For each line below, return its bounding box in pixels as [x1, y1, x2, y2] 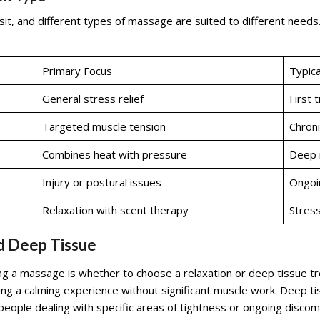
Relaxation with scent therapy [41, 203, 189, 217]
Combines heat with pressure [41, 147, 187, 161]
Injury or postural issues [41, 175, 161, 189]
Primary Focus [41, 64, 112, 78]
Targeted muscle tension [41, 119, 166, 134]
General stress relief [41, 91, 144, 106]
